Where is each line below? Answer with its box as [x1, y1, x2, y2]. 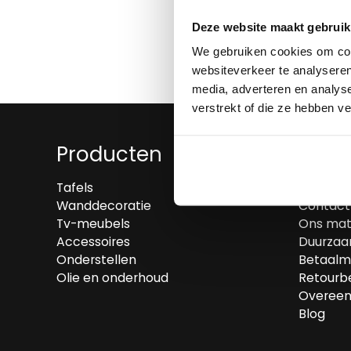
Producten [56, 140, 162, 168]
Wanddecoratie [56, 197, 151, 215]
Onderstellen [56, 251, 136, 269]
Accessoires [56, 233, 130, 251]
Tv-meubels [56, 215, 130, 233]
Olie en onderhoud [56, 269, 168, 287]
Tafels [56, 179, 93, 197]
